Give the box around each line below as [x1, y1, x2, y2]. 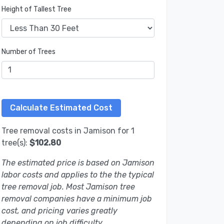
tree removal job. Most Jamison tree [1, 182, 135, 192]
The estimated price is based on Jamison [1, 158, 154, 168]
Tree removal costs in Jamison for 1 [1, 126, 134, 136]
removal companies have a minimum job [1, 194, 152, 204]
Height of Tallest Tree [1, 5, 71, 14]
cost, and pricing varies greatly [1, 206, 117, 216]
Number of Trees [1, 47, 55, 56]
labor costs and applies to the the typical [1, 170, 154, 180]
